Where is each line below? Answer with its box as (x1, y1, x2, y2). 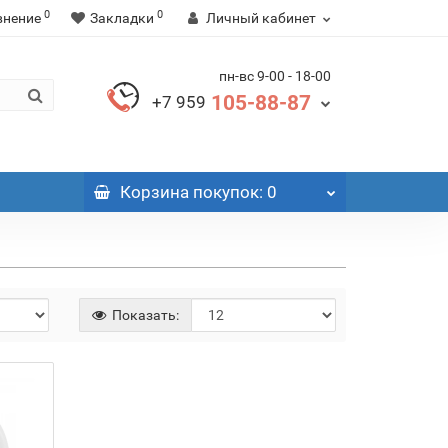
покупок (188, 182, 259, 203)
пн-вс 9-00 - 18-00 (219, 68, 331, 84)
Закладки (90, 10, 154, 26)
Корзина (119, 182, 189, 203)
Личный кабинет (206, 10, 316, 26)
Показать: (108, 307, 179, 324)
